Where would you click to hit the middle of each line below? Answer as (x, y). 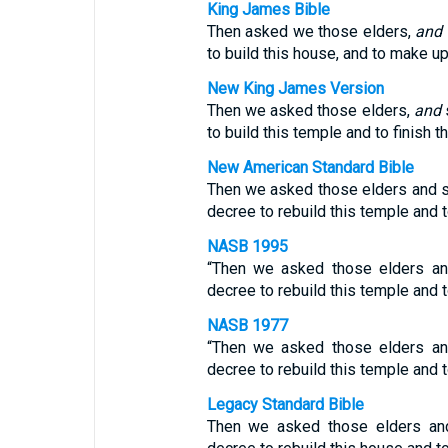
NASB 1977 (247, 325)
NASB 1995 (247, 246)
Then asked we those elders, (311, 31)
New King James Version (295, 88)
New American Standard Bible (310, 167)
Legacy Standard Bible (285, 404)
